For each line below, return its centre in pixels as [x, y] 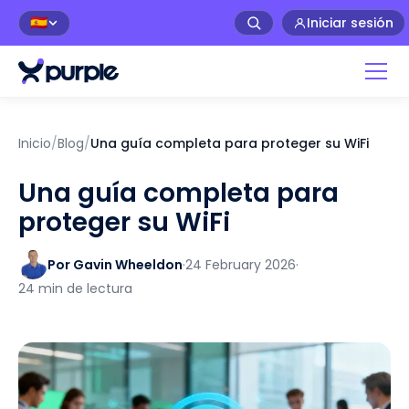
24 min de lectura [75, 288]
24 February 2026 [241, 264]
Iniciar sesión [350, 23]
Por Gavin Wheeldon [115, 264]
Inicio [35, 143]
